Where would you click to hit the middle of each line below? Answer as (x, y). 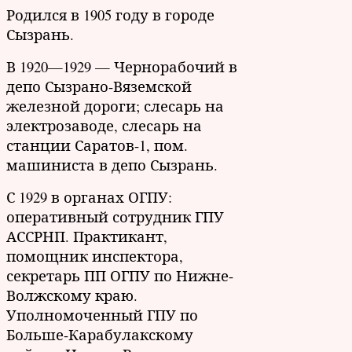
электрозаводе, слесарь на (104, 125)
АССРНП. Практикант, (87, 236)
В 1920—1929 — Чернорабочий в (122, 66)
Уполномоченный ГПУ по (102, 314)
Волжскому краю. (72, 295)
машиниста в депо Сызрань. (112, 164)
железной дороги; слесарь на (115, 105)
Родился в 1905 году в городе (110, 14)
